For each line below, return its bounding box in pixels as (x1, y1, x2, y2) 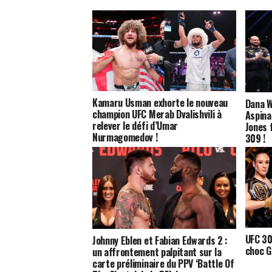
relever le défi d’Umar (92, 118, 178, 134)
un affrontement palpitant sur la (92, 245, 222, 260)
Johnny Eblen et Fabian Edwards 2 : (92, 233, 228, 248)
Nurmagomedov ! (92, 130, 158, 145)
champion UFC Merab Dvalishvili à (92, 107, 222, 122)
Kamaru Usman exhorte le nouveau (92, 95, 228, 110)
